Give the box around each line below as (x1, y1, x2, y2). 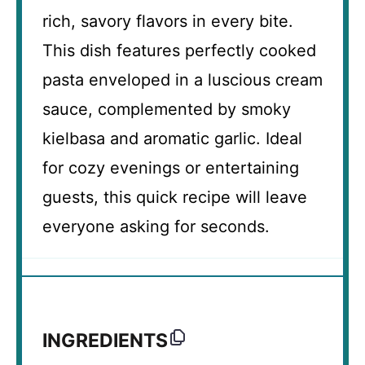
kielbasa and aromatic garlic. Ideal (42, 129, 302, 149)
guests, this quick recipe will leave (42, 187, 307, 208)
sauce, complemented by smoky (42, 99, 291, 120)
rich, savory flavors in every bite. (42, 11, 293, 32)
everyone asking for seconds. (42, 217, 270, 237)
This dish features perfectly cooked (42, 41, 316, 61)
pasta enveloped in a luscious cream (42, 70, 323, 90)
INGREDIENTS (42, 328, 168, 352)
